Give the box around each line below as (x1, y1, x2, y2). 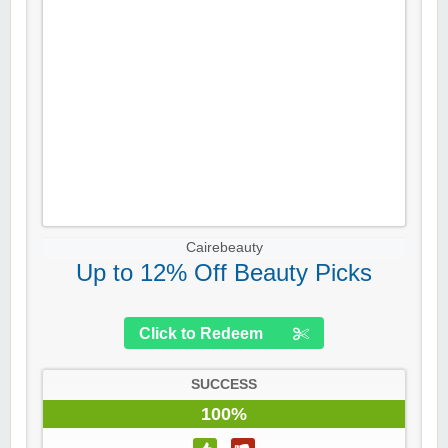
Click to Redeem (139, 325, 263, 343)
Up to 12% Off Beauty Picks (76, 259, 372, 287)
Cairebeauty (185, 240, 263, 256)
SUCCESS (191, 377, 257, 393)
